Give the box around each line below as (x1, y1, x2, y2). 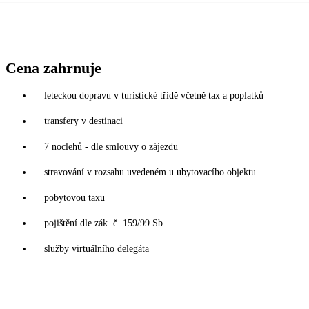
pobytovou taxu (44, 192, 105, 203)
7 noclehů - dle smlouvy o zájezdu (44, 141, 178, 152)
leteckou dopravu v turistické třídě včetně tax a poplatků (44, 90, 263, 101)
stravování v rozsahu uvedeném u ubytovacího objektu (44, 166, 256, 177)
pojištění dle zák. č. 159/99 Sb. (44, 217, 166, 228)
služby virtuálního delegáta (44, 243, 149, 254)
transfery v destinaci (44, 115, 123, 126)
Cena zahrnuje (6, 59, 101, 77)
